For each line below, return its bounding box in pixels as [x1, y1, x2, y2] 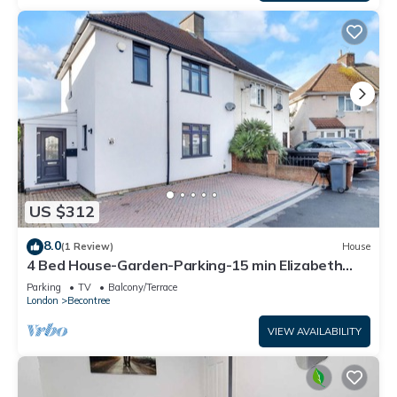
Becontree [67, 293, 110, 307]
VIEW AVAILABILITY [268, 324, 362, 338]
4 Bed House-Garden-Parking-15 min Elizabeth [27, 255, 343, 274]
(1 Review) [61, 240, 113, 253]
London [27, 293, 58, 307]
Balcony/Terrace [108, 280, 177, 293]
